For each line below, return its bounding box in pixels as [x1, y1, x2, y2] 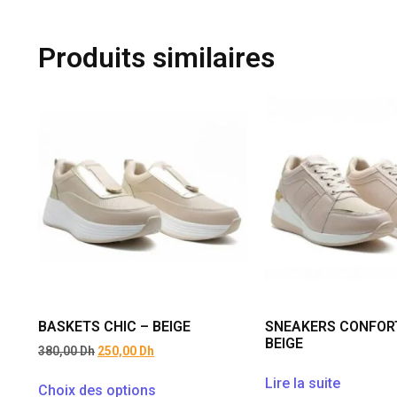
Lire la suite [264, 375, 340, 393]
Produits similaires [38, 40, 276, 74]
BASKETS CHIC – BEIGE [38, 318, 191, 336]
